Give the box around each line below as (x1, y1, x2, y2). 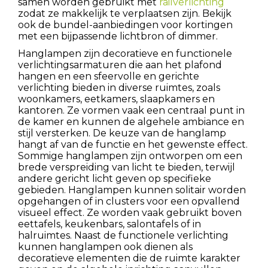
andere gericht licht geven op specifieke (18, 173, 211, 184)
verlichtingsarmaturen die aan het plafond (18, 59, 222, 71)
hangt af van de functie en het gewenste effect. (18, 139, 248, 150)
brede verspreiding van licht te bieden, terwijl (18, 162, 235, 173)
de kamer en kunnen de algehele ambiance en (18, 116, 244, 127)
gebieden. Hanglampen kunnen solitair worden (18, 184, 246, 196)
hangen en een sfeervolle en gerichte (18, 71, 199, 82)
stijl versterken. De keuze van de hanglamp (18, 127, 226, 139)
